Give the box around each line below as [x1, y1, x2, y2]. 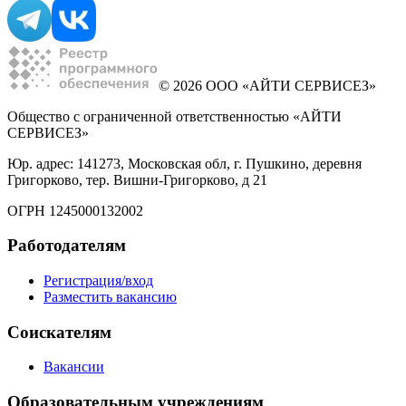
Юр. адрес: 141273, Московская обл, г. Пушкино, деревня [7, 155, 362, 171]
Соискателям [7, 322, 111, 342]
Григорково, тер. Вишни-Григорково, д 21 [7, 171, 267, 188]
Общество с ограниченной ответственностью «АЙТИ [7, 108, 342, 124]
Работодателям [7, 236, 126, 256]
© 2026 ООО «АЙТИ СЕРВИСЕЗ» [159, 77, 376, 93]
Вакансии [43, 359, 104, 375]
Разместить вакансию [43, 288, 177, 304]
